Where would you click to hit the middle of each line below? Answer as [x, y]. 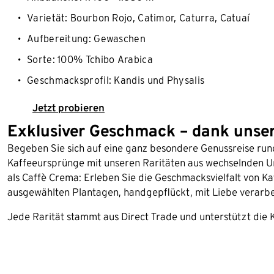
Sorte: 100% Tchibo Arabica [90, 59]
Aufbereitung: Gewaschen [86, 39]
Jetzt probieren [68, 107]
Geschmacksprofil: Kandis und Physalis [116, 80]
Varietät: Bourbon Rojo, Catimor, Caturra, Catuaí [140, 18]
